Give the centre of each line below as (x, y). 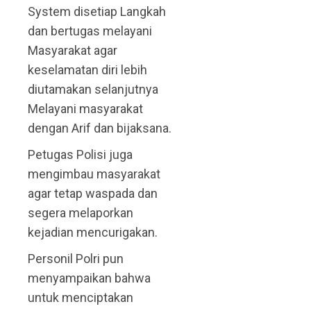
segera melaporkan (81, 213)
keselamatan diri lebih (87, 70)
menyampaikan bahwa (89, 278)
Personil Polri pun (76, 259)
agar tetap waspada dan (93, 194)
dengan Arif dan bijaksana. (100, 128)
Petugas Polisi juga (80, 155)
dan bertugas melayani (90, 31)
